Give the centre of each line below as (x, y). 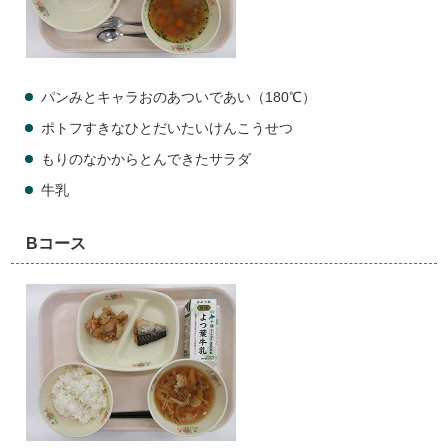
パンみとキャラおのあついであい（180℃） (179, 97)
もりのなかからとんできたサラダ (146, 159)
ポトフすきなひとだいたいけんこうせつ (167, 128)
